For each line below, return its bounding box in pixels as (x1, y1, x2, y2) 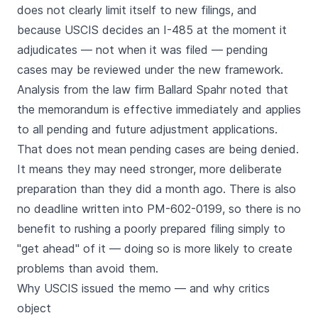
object (17, 301, 51, 315)
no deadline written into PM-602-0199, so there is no (17, 202, 301, 216)
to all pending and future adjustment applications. (17, 122, 278, 136)
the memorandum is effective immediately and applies (17, 102, 301, 116)
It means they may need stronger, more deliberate (17, 162, 282, 176)
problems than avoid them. (17, 261, 158, 275)
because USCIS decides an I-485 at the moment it (17, 23, 287, 37)
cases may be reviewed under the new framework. (17, 62, 283, 77)
